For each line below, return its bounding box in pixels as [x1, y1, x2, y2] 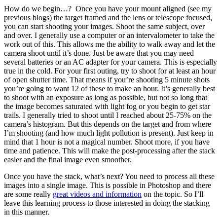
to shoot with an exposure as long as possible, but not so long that [4, 93, 207, 102]
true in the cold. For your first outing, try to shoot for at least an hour [4, 66, 216, 75]
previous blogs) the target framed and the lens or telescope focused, [4, 13, 212, 22]
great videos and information [53, 189, 142, 198]
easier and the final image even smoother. [4, 155, 132, 164]
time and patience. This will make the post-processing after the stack [4, 146, 215, 155]
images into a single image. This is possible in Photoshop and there [4, 181, 211, 189]
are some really [4, 189, 53, 198]
